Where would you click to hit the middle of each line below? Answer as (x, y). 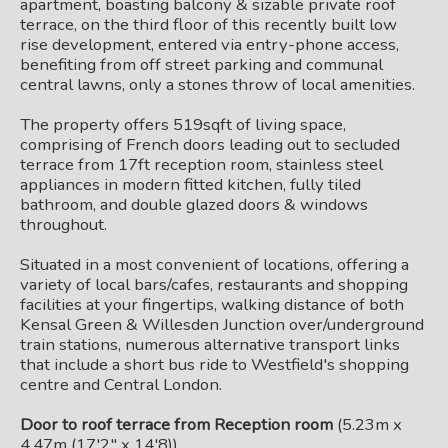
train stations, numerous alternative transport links (210, 344)
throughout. (63, 224)
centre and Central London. (121, 384)
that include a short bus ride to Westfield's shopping (214, 364)
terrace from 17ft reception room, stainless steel (201, 164)
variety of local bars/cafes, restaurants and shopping (214, 284)
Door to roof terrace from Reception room (176, 424)
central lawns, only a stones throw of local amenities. (217, 84)
